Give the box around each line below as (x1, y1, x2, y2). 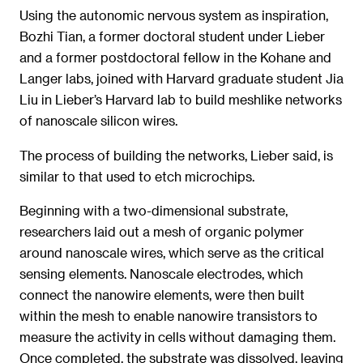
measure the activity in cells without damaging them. (19, 329, 335, 345)
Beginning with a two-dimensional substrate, (19, 203, 288, 219)
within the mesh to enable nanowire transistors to (19, 308, 318, 324)
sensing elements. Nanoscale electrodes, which (19, 266, 303, 282)
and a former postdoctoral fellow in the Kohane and (19, 49, 331, 66)
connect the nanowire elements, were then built (19, 287, 305, 303)
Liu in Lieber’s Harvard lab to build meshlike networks (19, 92, 342, 108)
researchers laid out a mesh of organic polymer (19, 224, 304, 240)
